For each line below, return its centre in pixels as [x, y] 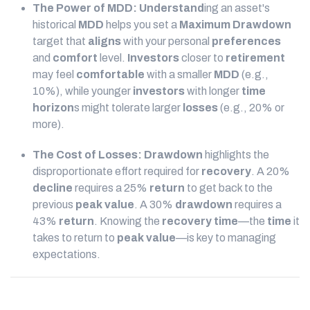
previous [54, 204]
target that [60, 41]
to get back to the [229, 188]
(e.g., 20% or [251, 108]
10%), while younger [83, 91]
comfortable [110, 74]
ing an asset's [237, 8]
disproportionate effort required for [117, 171]
